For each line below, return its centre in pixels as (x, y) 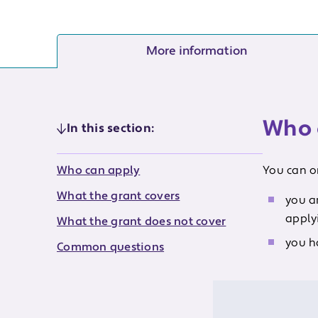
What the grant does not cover (142, 221)
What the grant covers (119, 196)
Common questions (111, 247)
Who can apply (99, 170)
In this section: (110, 128)
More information (197, 51)
